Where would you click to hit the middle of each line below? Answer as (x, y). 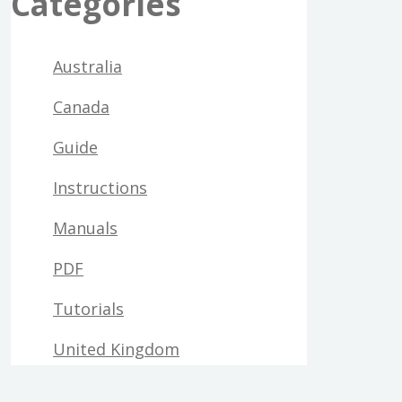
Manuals (85, 227)
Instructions (100, 187)
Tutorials (88, 308)
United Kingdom (116, 349)
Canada (81, 106)
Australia (87, 66)
